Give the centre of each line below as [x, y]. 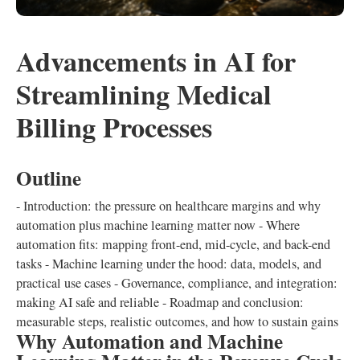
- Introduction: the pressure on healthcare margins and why [168, 206]
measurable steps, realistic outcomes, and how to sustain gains [177, 321]
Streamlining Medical [144, 94]
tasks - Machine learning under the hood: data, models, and [169, 264]
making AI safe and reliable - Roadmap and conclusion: [160, 302]
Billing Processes [114, 127]
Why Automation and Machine [149, 341]
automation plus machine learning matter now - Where [158, 225]
